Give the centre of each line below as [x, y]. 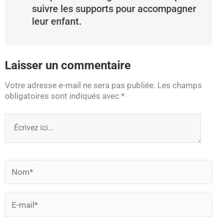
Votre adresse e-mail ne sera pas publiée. [80, 85]
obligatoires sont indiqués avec [63, 96]
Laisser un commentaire [68, 66]
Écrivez [17, 118]
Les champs [180, 85]
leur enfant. [57, 22]
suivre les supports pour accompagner [114, 9]
